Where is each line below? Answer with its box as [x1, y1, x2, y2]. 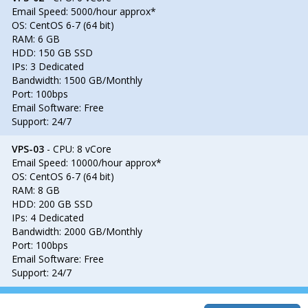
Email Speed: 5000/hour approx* [12, 5, 156, 18]
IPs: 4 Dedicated [12, 211, 84, 224]
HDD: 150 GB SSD [12, 46, 93, 59]
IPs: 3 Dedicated [12, 60, 84, 73]
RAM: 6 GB [12, 32, 60, 45]
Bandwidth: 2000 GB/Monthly [12, 225, 142, 238]
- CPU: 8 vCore [44, 142, 111, 155]
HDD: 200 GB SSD [12, 197, 93, 210]
